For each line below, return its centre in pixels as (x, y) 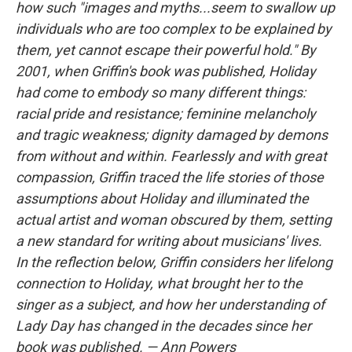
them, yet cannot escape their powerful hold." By (166, 50)
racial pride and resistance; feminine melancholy (166, 114)
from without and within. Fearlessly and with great (171, 156)
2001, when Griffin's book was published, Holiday (166, 71)
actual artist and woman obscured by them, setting (174, 220)
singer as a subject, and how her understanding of (170, 305)
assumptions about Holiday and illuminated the (162, 199)
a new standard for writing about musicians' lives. (169, 241)
